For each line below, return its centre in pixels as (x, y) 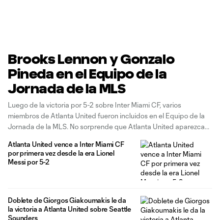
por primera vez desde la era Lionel (61, 153)
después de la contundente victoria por (69, 148)
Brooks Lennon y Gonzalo (91, 59)
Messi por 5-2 (29, 162)
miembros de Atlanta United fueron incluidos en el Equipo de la (106, 116)
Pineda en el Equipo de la (87, 74)
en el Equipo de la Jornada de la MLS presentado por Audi (99, 137)
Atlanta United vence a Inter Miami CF (66, 144)
